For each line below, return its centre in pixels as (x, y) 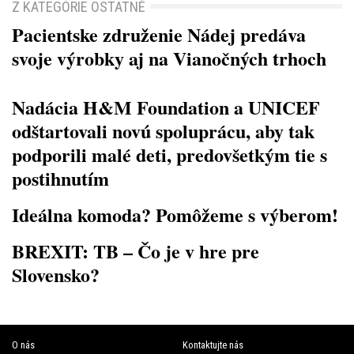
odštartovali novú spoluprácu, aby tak (163, 131)
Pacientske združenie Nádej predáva (159, 35)
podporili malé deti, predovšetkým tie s (169, 155)
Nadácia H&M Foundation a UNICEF (166, 107)
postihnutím (60, 179)
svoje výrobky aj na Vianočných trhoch (169, 58)
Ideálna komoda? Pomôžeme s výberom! (175, 215)
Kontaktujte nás (213, 345)
